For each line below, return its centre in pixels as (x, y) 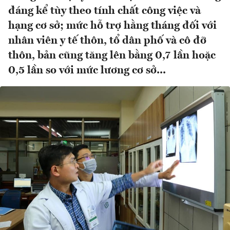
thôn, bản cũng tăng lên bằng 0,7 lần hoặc (112, 56)
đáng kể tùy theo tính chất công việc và (104, 11)
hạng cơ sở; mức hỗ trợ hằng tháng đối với (112, 26)
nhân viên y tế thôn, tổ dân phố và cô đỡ (107, 41)
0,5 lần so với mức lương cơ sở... (87, 71)
